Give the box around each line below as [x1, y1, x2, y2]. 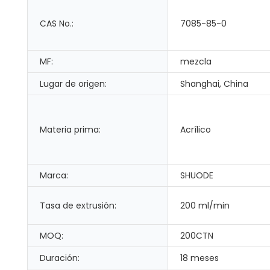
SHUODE [180, 169, 213, 182]
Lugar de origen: [40, 78, 107, 90]
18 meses [180, 252, 219, 265]
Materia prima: [40, 124, 101, 136]
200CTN [180, 230, 213, 242]
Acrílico [180, 124, 211, 136]
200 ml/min [180, 199, 230, 212]
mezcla [180, 55, 212, 68]
